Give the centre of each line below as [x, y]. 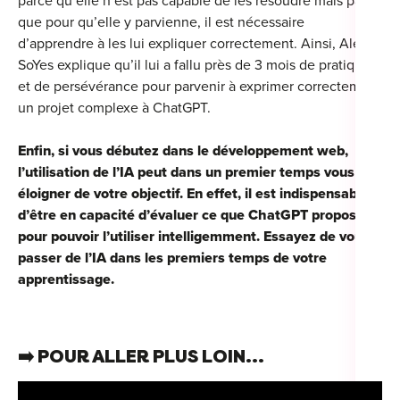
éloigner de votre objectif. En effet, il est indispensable [193, 194]
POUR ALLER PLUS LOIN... [151, 357]
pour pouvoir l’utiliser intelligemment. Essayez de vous [194, 237]
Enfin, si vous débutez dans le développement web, [183, 151]
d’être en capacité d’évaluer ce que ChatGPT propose [191, 216]
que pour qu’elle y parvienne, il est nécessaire [161, 23]
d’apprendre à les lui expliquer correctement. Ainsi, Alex [192, 44]
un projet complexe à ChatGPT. [114, 108]
